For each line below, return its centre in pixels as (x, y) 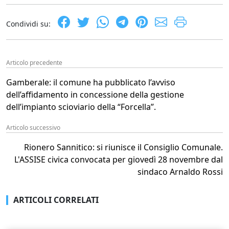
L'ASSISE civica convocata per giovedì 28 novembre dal (119, 159)
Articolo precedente (34, 62)
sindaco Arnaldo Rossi (180, 171)
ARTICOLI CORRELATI (56, 200)
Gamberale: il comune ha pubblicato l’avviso (91, 82)
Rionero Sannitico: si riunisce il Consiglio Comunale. (123, 147)
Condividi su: (28, 24)
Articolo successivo (33, 127)
